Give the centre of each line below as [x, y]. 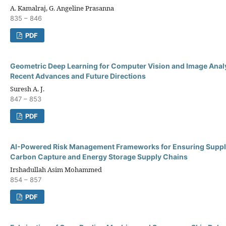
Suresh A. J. [27, 89]
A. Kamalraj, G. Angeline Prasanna [62, 8]
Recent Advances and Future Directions [78, 76]
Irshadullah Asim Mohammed [56, 169]
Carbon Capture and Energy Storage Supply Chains [99, 156]
